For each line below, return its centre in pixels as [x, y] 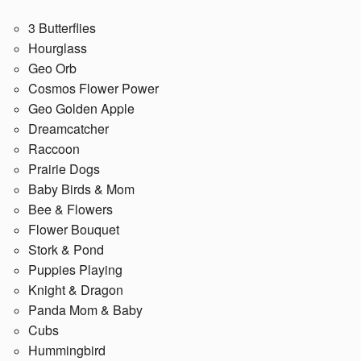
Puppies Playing [75, 269]
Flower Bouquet [74, 229]
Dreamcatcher [68, 128]
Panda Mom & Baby [85, 309]
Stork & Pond [66, 249]
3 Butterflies [62, 27]
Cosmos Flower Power [93, 88]
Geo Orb [54, 68]
